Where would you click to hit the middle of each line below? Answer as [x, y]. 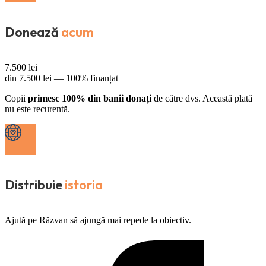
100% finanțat [92, 78]
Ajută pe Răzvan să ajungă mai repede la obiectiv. [98, 220]
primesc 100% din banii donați [90, 98]
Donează [32, 32]
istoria [84, 185]
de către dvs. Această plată [202, 98]
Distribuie [34, 185]
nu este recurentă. [37, 109]
